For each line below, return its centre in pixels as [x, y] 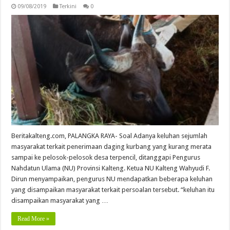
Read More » [34, 218]
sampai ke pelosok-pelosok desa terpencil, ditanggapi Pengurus [106, 157]
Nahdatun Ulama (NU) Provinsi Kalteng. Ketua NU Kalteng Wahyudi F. [111, 168]
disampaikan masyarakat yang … [60, 200]
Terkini [68, 6]
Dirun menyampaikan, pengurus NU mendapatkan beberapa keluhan [112, 179]
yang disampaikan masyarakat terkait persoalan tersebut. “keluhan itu [113, 189]
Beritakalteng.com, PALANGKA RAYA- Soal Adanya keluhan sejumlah [110, 136]
